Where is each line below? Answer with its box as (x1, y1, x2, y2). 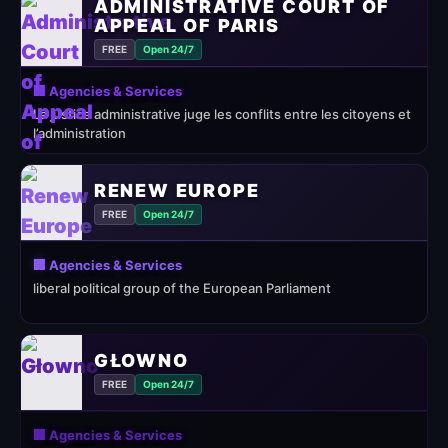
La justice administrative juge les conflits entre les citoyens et (33, 106, 411, 122)
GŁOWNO (93, 349, 189, 371)
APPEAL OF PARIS (93, 15, 280, 36)
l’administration (33, 125, 126, 141)
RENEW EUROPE (93, 179, 260, 201)
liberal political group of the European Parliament (33, 280, 331, 296)
